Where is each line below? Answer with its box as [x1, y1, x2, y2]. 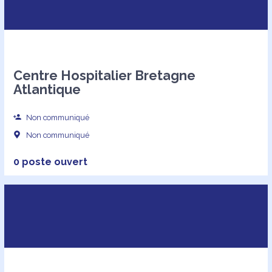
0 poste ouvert [13, 155, 87, 168]
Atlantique [13, 82, 81, 98]
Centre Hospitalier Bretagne [13, 68, 195, 84]
